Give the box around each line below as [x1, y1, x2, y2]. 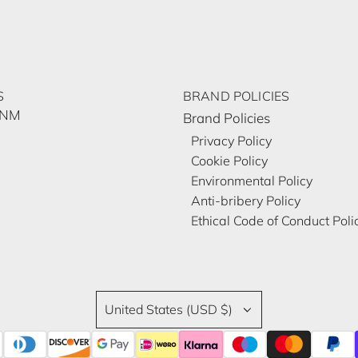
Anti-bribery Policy [191, 193, 300, 209]
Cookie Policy [191, 153, 268, 169]
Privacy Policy [191, 133, 272, 149]
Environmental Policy [191, 173, 312, 189]
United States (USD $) [105, 301, 233, 318]
